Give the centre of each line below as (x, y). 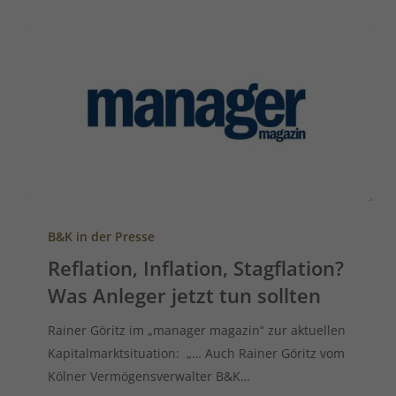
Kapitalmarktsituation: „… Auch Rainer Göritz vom (197, 353)
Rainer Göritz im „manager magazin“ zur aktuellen (197, 330)
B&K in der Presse (102, 236)
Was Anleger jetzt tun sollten (185, 295)
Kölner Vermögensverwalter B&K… (149, 376)
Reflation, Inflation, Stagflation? (196, 267)
